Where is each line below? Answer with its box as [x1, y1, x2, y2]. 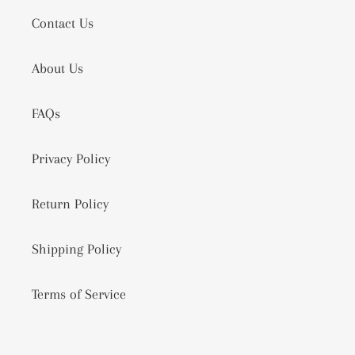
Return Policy [32, 196, 109, 212]
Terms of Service [32, 286, 126, 303]
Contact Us [32, 15, 94, 32]
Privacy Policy [32, 151, 110, 167]
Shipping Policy [32, 241, 121, 258]
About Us [32, 60, 83, 77]
